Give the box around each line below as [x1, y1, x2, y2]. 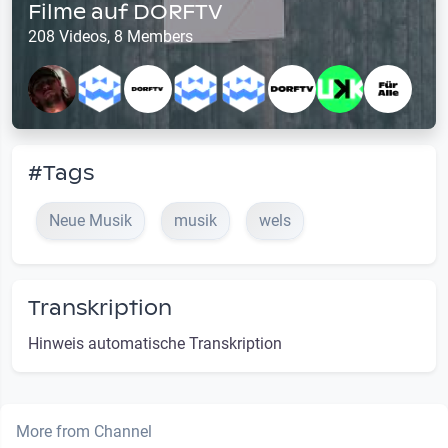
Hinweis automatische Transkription [28, 334, 282, 354]
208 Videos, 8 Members [28, 27, 193, 47]
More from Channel [16, 422, 152, 442]
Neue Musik [49, 211, 132, 231]
